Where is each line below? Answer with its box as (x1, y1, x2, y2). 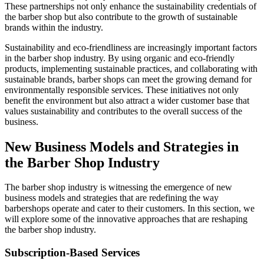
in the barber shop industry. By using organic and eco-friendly (5, 52, 235, 63)
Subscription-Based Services (5, 246, 140, 259)
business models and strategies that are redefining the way (5, 193, 219, 203)
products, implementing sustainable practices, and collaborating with (5, 63, 258, 74)
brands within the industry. (5, 22, 103, 32)
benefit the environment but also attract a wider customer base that (5, 95, 249, 105)
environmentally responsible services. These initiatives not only (5, 84, 239, 95)
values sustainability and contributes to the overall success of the (5, 105, 242, 116)
